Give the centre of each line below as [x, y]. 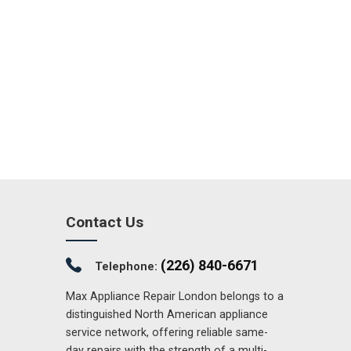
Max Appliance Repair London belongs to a [174, 297]
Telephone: [127, 266]
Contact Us [104, 222]
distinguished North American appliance [166, 315]
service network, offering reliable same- [166, 333]
